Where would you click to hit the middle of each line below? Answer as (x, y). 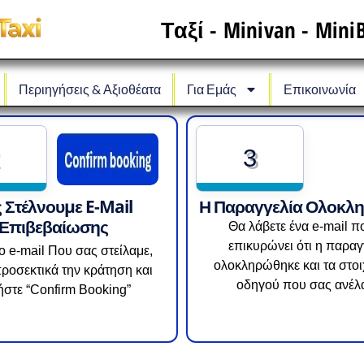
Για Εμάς (211, 89)
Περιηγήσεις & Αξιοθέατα (89, 89)
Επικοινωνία (319, 89)
